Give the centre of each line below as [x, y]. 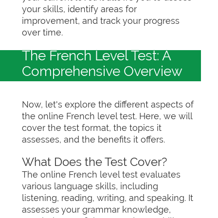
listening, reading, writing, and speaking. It [108, 198]
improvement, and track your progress [101, 21]
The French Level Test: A [96, 56]
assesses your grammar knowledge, [96, 209]
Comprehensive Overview [102, 71]
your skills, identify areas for [79, 9]
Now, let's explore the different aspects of [108, 104]
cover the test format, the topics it [92, 128]
